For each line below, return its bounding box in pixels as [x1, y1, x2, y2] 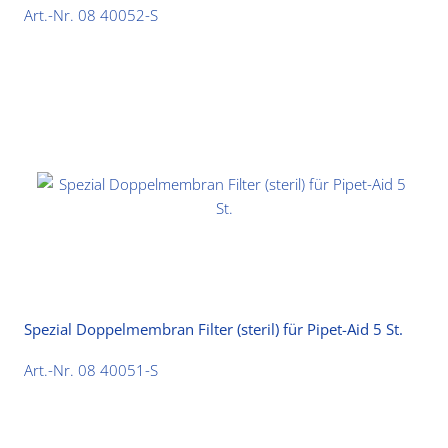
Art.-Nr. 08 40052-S [24, 4, 159, 25]
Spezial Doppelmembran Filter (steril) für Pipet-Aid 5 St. [24, 319, 404, 340]
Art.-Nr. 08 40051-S [24, 359, 159, 380]
